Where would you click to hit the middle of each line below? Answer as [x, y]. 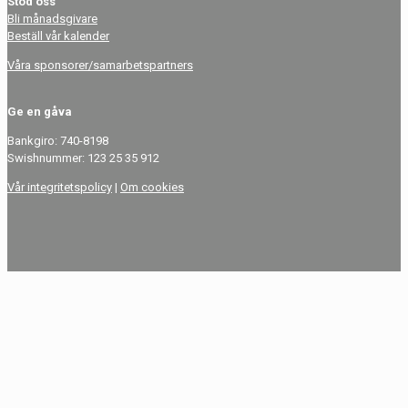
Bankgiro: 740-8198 [58, 141]
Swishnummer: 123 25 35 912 [83, 158]
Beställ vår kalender [58, 36]
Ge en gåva [40, 112]
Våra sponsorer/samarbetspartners [100, 65]
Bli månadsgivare [52, 19]
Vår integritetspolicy [60, 187]
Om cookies [152, 187]
